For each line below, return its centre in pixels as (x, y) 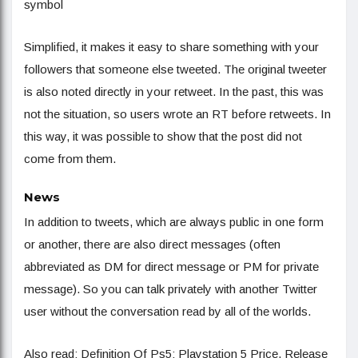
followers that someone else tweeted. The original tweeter (175, 70)
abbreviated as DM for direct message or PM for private (171, 267)
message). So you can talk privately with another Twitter (171, 289)
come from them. (70, 159)
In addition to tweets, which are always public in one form (174, 222)
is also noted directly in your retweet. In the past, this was (174, 92)
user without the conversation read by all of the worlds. (167, 312)
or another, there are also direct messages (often (152, 245)
